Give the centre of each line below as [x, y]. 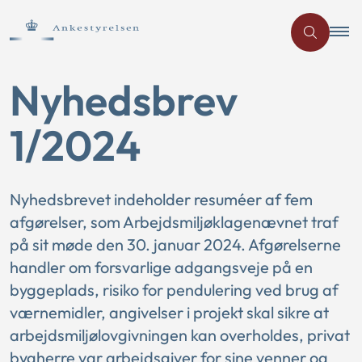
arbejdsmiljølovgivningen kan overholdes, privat [180, 335]
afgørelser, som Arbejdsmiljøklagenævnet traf [174, 222]
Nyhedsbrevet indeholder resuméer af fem [161, 199]
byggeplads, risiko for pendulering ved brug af [174, 290]
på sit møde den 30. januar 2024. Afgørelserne [175, 244]
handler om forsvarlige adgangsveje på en [161, 267]
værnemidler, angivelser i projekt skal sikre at [169, 312]
